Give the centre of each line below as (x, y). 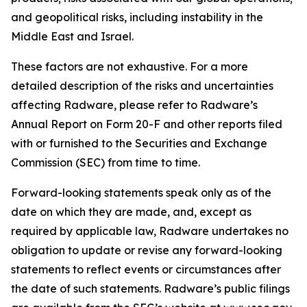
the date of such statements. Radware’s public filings (150, 288)
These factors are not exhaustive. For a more (130, 66)
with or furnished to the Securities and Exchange (139, 143)
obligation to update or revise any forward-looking (147, 250)
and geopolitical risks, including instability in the (137, 17)
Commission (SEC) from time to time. (106, 162)
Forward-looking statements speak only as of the (141, 193)
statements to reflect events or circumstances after (146, 269)
